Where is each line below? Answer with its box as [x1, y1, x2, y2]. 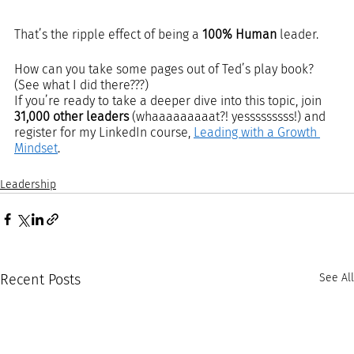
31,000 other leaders [14, 108, 129, 124]
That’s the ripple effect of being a [14, 26, 202, 42]
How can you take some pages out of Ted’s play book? [14, 61, 317, 77]
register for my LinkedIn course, [14, 124, 194, 140]
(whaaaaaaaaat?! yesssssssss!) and [129, 108, 329, 124]
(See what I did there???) [14, 77, 155, 92]
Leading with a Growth [194, 124, 320, 140]
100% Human [202, 26, 277, 42]
